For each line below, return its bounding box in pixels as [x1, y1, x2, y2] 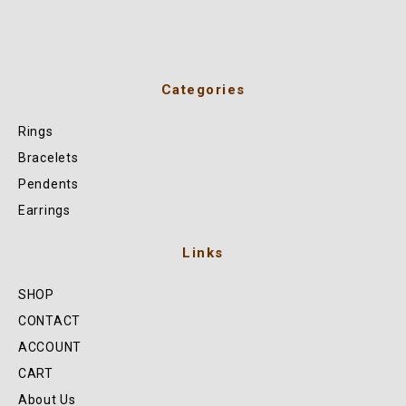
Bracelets [18, 150, 79, 165]
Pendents [18, 176, 79, 191]
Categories [160, 81, 246, 98]
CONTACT [18, 313, 81, 328]
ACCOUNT [18, 339, 82, 354]
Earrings [18, 202, 71, 217]
